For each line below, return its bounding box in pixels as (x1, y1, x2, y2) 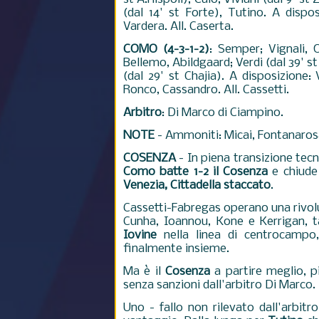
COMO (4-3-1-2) (123, 43, 210, 56)
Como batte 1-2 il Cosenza (123, 165, 268, 179)
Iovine (123, 229, 157, 242)
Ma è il (123, 265, 165, 278)
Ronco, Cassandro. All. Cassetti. (123, 83, 289, 97)
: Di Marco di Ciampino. (162, 106, 283, 120)
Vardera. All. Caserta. (123, 20, 234, 33)
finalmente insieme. (123, 242, 232, 256)
